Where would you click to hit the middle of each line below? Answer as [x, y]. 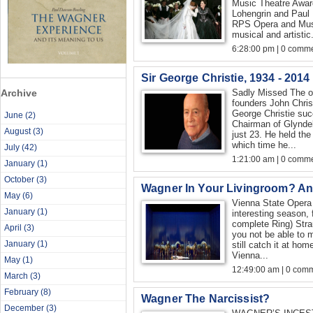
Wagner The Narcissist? [206, 298]
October [20, 179]
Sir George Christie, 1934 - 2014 [226, 78]
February [22, 292]
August [19, 131]
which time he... [264, 145]
